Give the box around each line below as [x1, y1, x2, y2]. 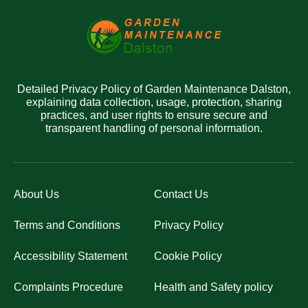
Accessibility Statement [14, 250, 127, 262]
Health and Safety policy [154, 281, 273, 293]
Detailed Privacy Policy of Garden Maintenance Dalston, [17, 83, 291, 95]
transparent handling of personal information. [45, 122, 263, 134]
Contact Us [154, 188, 208, 200]
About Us [14, 188, 59, 200]
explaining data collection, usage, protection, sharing [26, 96, 282, 108]
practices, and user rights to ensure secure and [41, 109, 267, 121]
